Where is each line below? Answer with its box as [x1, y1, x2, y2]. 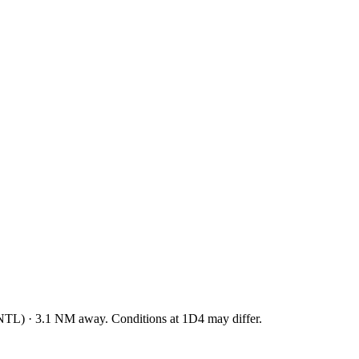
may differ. [204, 311, 262, 325]
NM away [51, 311, 105, 325]
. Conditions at [105, 311, 182, 325]
